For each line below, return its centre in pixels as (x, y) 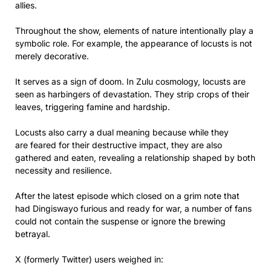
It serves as (39, 81)
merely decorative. (52, 56)
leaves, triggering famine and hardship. (93, 106)
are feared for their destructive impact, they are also (119, 145)
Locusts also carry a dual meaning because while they (122, 132)
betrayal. (33, 233)
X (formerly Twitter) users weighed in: (89, 259)
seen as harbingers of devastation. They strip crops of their (132, 94)
